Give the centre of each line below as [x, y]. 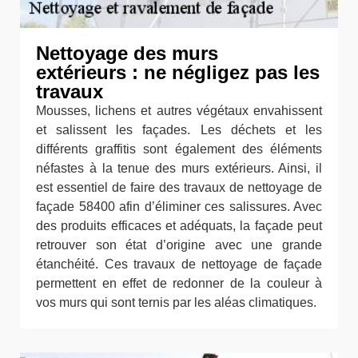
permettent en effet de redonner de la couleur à [179, 283]
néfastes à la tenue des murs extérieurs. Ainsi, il [179, 168]
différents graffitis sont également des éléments [179, 149]
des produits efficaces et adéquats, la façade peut [179, 225]
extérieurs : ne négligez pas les [178, 72]
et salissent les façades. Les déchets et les [179, 129]
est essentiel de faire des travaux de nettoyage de [179, 187]
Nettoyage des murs [127, 53]
